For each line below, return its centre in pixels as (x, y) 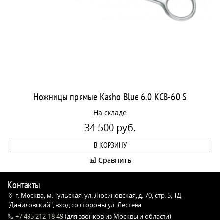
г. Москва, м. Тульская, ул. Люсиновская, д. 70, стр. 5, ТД (97, 195)
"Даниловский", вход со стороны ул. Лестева (74, 205)
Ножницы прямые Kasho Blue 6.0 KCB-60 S (110, 96)
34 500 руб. (110, 127)
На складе (110, 112)
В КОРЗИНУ (110, 145)
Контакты (24, 185)
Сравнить (113, 160)
